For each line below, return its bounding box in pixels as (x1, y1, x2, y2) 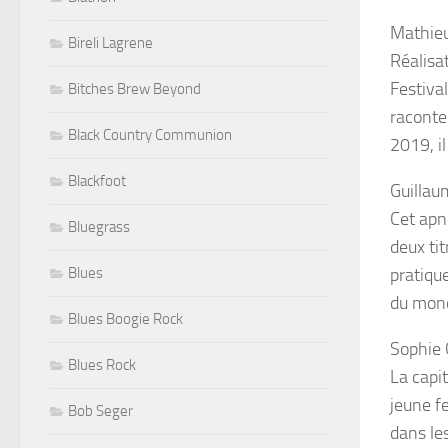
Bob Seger (68, 401, 133, 420)
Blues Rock (68, 355, 136, 374)
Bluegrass (68, 217, 130, 236)
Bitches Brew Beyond (68, 79, 201, 98)
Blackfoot (68, 171, 126, 190)
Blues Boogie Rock (68, 309, 183, 328)
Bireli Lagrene (68, 33, 153, 52)
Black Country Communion (68, 125, 232, 144)
